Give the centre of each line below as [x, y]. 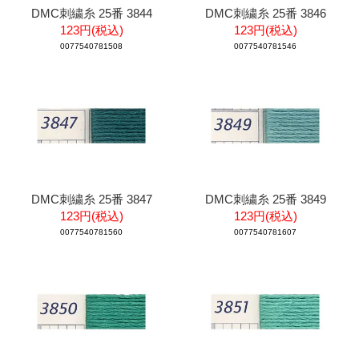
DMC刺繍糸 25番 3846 [265, 13]
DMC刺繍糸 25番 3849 [265, 199]
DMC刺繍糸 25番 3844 [91, 13]
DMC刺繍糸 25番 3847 [91, 199]
